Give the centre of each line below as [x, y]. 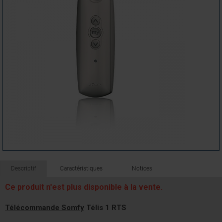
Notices [142, 169]
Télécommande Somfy [45, 208]
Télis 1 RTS [106, 208]
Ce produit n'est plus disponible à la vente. [84, 187]
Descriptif [23, 169]
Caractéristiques [81, 169]
